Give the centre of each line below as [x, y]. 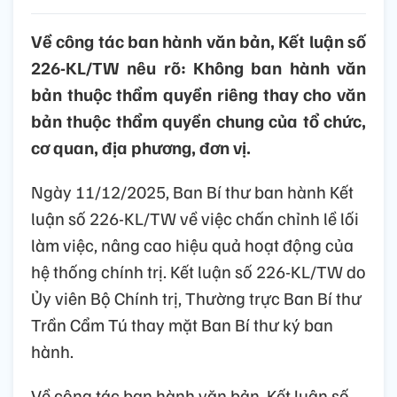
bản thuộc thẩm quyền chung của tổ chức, [198, 121]
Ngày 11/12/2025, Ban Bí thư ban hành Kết [192, 192]
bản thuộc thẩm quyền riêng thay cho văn [198, 94]
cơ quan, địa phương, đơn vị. [141, 148]
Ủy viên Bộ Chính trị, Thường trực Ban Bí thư [196, 298]
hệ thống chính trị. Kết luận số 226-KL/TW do [198, 272]
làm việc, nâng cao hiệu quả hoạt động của [192, 245]
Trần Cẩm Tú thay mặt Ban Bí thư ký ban [182, 325]
